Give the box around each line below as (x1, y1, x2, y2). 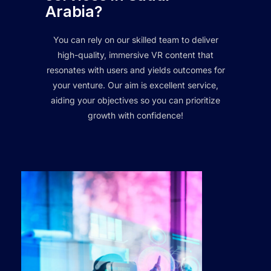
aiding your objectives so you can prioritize (51, 95, 220, 106)
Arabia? (45, 2, 102, 21)
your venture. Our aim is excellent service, (53, 80, 218, 91)
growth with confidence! (88, 110, 183, 121)
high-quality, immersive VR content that (57, 50, 214, 60)
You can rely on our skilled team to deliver (53, 34, 218, 45)
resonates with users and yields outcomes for (46, 65, 225, 76)
